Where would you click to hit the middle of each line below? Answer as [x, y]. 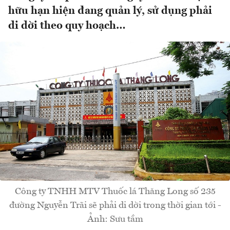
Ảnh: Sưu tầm [115, 219]
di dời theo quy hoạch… [67, 26]
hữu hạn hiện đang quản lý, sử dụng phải [110, 11]
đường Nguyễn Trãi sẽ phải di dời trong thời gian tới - [115, 205]
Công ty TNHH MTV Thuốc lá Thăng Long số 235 [115, 191]
